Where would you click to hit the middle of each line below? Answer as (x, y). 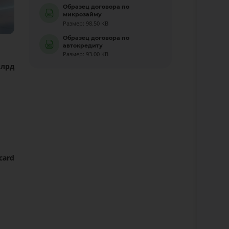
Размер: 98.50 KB (86, 23)
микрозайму (83, 15)
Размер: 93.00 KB (86, 54)
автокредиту (83, 45)
